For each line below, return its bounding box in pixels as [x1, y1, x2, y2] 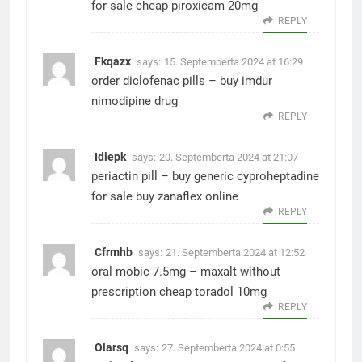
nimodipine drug [91, 94, 178, 108]
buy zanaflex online [133, 189, 238, 204]
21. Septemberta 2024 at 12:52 [166, 246, 305, 259]
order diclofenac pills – [91, 74, 220, 88]
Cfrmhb [95, 246, 133, 259]
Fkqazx [95, 55, 131, 68]
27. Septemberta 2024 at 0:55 [162, 342, 295, 354]
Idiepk [95, 150, 126, 163]
